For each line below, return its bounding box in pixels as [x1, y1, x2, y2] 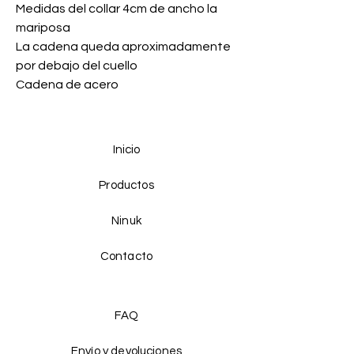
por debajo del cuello [16, 59, 137, 73]
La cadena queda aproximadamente [16, 40, 231, 54]
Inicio [112, 144, 141, 156]
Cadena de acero [16, 78, 119, 92]
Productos [99, 179, 154, 192]
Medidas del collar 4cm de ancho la [16, 2, 217, 16]
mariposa [16, 21, 70, 35]
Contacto [100, 250, 153, 263]
